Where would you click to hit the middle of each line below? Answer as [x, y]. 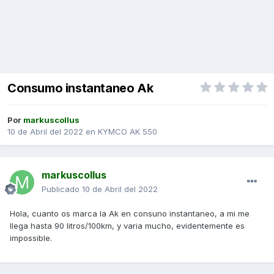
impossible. [32, 238]
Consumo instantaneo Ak [80, 88]
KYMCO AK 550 [128, 132]
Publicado [62, 189]
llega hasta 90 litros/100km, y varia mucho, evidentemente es [127, 226]
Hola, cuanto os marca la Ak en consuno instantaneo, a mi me [130, 214]
